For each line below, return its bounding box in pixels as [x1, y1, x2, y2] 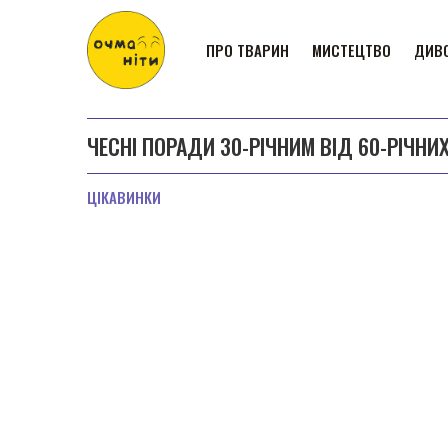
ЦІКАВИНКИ [87, 186, 161, 208]
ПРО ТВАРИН [206, 39, 289, 61]
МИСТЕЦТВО [312, 39, 391, 61]
